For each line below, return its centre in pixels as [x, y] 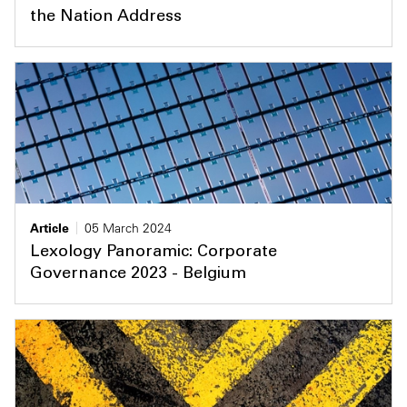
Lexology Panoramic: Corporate [154, 253]
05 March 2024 [128, 228]
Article [50, 228]
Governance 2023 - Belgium [138, 275]
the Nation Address [106, 17]
